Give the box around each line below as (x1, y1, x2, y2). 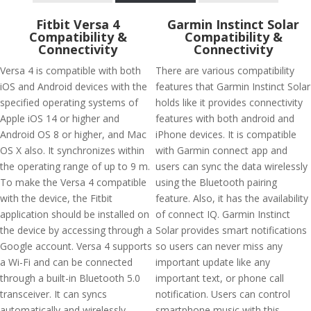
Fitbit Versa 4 (36, 16, 119, 33)
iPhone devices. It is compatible (155, 128, 296, 141)
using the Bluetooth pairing (155, 176, 277, 189)
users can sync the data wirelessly (155, 160, 308, 173)
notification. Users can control (155, 287, 290, 301)
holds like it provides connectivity (155, 96, 303, 109)
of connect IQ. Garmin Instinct (155, 208, 290, 221)
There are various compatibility (155, 64, 294, 77)
